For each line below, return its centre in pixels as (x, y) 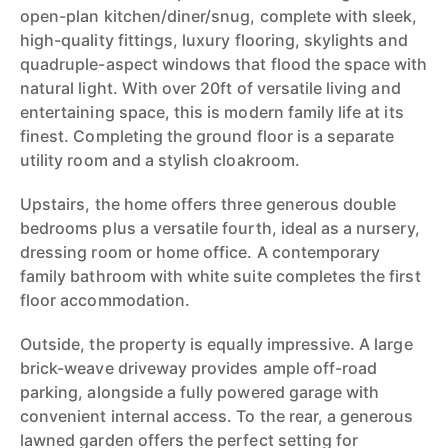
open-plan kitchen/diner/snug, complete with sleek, (219, 16)
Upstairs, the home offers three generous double (208, 204)
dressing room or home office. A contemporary (200, 252)
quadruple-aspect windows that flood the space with (224, 64)
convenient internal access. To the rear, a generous (217, 416)
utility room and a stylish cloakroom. (160, 160)
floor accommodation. (105, 300)
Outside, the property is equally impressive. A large (216, 344)
